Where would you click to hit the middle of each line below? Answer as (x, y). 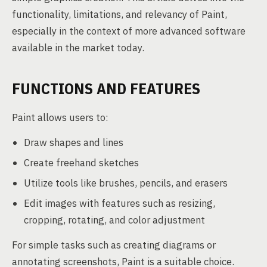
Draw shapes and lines (74, 142)
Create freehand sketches (81, 163)
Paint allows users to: (60, 117)
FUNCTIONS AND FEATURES (106, 88)
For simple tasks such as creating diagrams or (114, 245)
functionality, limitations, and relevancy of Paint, (119, 14)
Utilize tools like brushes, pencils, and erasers (126, 183)
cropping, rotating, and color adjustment (114, 220)
